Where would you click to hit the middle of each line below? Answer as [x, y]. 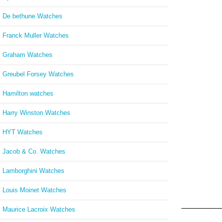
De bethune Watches [32, 16]
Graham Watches [28, 55]
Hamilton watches [28, 93]
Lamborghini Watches [33, 170]
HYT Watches [23, 132]
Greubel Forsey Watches [38, 74]
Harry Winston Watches [36, 112]
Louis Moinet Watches [34, 190]
